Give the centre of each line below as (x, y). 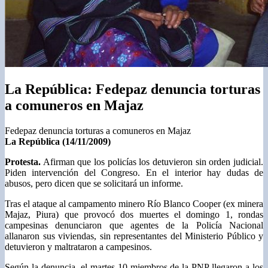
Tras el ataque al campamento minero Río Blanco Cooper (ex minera (134, 204)
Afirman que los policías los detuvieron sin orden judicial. (152, 162)
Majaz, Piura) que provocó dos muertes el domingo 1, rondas (134, 215)
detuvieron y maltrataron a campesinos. (78, 247)
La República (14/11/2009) (58, 142)
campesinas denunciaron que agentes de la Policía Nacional (134, 226)
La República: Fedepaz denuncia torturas (133, 89)
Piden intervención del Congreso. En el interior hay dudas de (134, 173)
